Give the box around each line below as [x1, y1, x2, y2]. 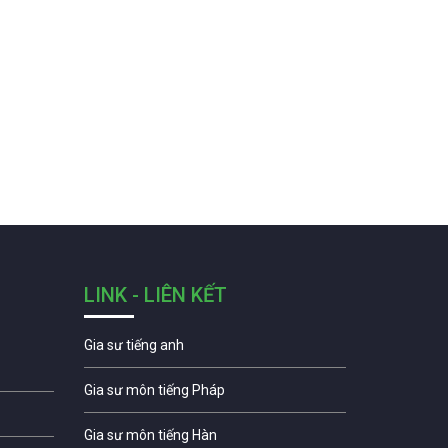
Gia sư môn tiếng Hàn [83, 426, 217, 443]
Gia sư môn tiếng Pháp [83, 381, 225, 398]
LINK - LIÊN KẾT [83, 282, 227, 307]
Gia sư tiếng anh [83, 336, 184, 353]
